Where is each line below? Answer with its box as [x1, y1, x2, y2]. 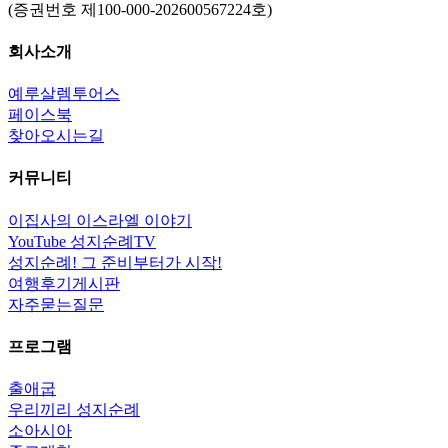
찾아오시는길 [8, 127, 104, 145]
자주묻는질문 [8, 295, 104, 313]
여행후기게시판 [8, 274, 120, 292]
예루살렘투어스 [8, 85, 120, 103]
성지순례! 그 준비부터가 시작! [8, 253, 222, 271]
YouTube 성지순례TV [8, 232, 156, 250]
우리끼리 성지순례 [8, 401, 140, 419]
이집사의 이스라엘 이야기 [8, 211, 192, 229]
